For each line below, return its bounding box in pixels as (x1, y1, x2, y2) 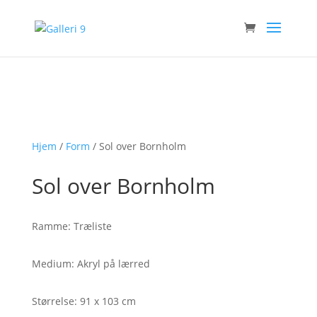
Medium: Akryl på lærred (31, 257, 150, 270)
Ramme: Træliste (31, 219, 112, 233)
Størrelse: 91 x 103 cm (31, 294, 136, 308)
